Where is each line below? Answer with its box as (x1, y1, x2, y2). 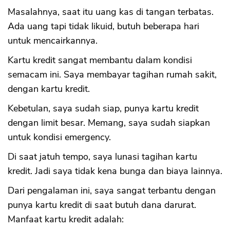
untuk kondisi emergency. (8, 131, 111, 144)
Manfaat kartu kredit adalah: (8, 213, 124, 226)
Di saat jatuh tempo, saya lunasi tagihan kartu (8, 150, 197, 163)
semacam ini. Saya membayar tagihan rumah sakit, (8, 68, 217, 81)
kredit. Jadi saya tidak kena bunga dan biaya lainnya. (8, 165, 222, 178)
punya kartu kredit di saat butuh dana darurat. (8, 199, 196, 212)
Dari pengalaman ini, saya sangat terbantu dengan (8, 184, 216, 197)
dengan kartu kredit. (8, 83, 90, 95)
